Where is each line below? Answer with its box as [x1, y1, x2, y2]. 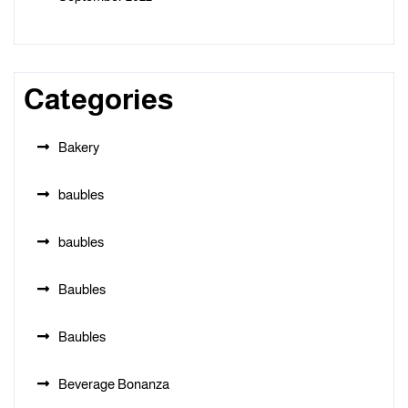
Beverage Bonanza [58, 376, 169, 392]
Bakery [58, 139, 99, 155]
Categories [24, 83, 173, 116]
